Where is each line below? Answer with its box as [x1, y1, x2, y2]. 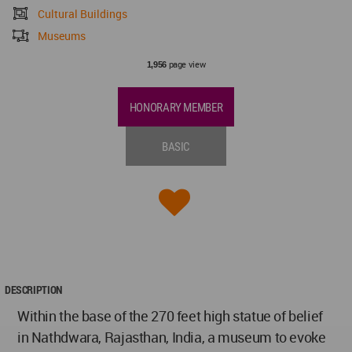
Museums [38, 28, 86, 44]
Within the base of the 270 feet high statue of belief [17, 306, 323, 326]
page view [166, 58, 206, 71]
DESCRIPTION [5, 282, 62, 298]
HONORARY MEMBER [129, 101, 223, 115]
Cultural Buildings [38, 6, 128, 22]
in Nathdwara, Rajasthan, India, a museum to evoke [17, 328, 326, 347]
